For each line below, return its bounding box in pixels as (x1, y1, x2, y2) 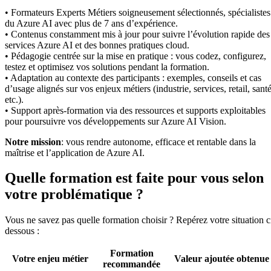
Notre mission (5, 136, 61, 147)
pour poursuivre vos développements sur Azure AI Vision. (5, 116, 226, 126)
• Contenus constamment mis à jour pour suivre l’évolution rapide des (5, 28, 270, 39)
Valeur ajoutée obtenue (174, 253, 269, 264)
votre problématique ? (5, 186, 143, 203)
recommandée (103, 259, 160, 270)
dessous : (5, 226, 39, 237)
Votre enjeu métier (12, 253, 88, 264)
